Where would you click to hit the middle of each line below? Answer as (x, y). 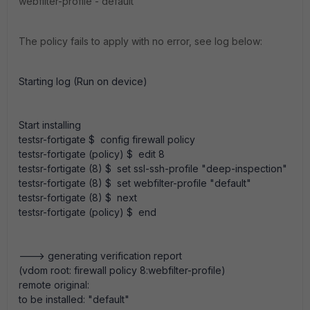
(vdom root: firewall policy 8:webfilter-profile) (122, 270)
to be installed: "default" (74, 299)
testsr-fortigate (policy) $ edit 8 (92, 154)
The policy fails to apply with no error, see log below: (140, 41)
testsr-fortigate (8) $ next (78, 198)
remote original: (55, 285)
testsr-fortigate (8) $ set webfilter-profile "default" (135, 183)
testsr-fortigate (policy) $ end (88, 212)
